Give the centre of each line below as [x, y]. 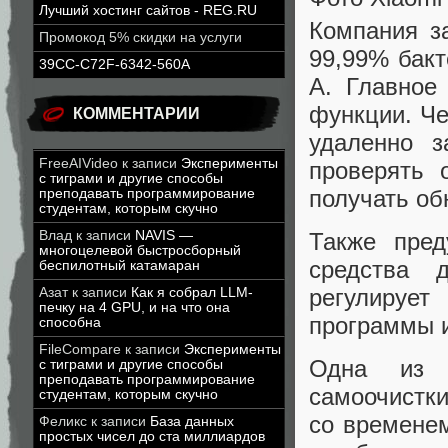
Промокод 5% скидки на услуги [140, 37]
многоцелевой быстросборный [140, 250]
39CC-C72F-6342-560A [114, 64]
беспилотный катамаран [119, 265]
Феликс [63, 421]
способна [70, 322]
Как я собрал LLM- [192, 292]
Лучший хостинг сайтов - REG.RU [148, 10]
